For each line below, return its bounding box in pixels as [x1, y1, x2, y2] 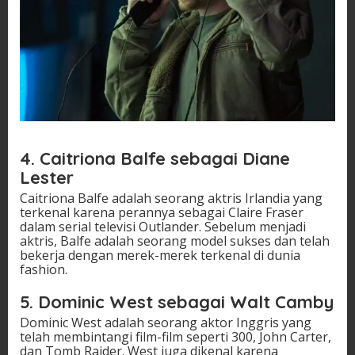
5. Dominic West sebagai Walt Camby [20, 291, 334, 314]
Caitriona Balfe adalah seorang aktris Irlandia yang [20, 189, 323, 208]
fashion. [20, 261, 67, 279]
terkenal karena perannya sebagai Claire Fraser [20, 204, 303, 222]
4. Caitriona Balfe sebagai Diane [20, 147, 290, 170]
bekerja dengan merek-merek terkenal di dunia [20, 246, 300, 265]
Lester [20, 166, 74, 189]
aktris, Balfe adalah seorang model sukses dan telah [20, 232, 330, 250]
